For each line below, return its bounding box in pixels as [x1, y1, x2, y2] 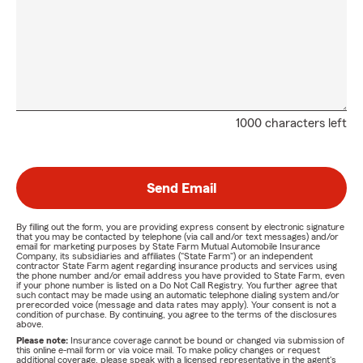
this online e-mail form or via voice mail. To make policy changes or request [16, 345, 320, 356]
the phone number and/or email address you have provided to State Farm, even [16, 271, 344, 281]
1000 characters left [236, 117, 347, 130]
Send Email [147, 181, 216, 196]
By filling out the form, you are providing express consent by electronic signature [16, 222, 344, 233]
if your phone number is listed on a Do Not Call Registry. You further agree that [16, 280, 337, 291]
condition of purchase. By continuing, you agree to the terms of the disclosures [16, 310, 337, 320]
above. [16, 319, 44, 330]
